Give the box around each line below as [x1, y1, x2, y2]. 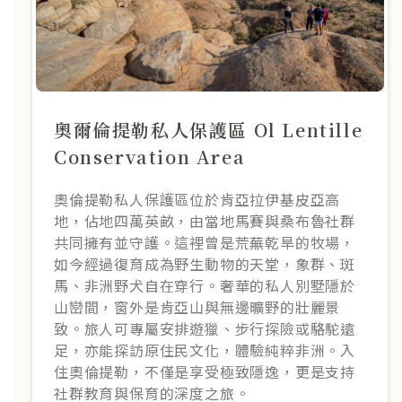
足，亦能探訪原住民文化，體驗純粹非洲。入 [54, 338, 355, 361]
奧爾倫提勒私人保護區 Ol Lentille [54, 116, 363, 143]
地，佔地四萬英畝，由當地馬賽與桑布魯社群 [54, 209, 355, 232]
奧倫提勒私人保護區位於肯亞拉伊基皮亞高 [54, 188, 341, 210]
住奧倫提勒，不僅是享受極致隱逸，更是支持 [54, 360, 355, 382]
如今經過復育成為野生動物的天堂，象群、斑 [54, 252, 355, 275]
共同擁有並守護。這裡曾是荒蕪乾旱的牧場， [54, 231, 355, 253]
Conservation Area [54, 143, 246, 170]
